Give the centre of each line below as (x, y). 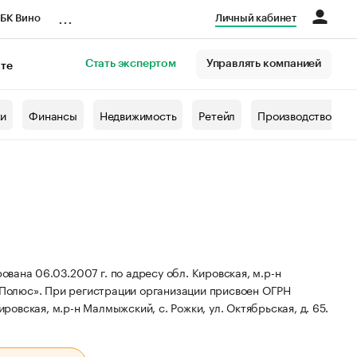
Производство (294, 115)
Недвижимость (138, 115)
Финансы (53, 115)
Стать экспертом (130, 64)
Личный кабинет (255, 18)
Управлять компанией (263, 64)
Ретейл (217, 115)
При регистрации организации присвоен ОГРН (168, 289)
